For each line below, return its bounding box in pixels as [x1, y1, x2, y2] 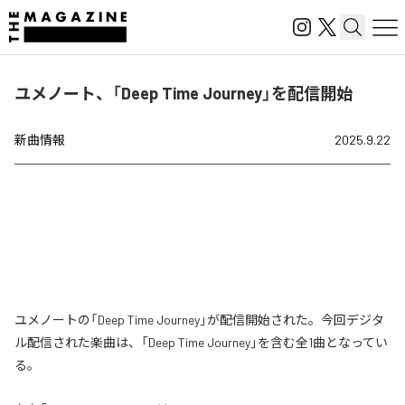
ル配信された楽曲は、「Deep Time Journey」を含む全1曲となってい [14, 334, 388, 350]
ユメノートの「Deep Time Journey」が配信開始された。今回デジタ [14, 312, 384, 327]
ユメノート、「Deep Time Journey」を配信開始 [14, 83, 353, 103]
